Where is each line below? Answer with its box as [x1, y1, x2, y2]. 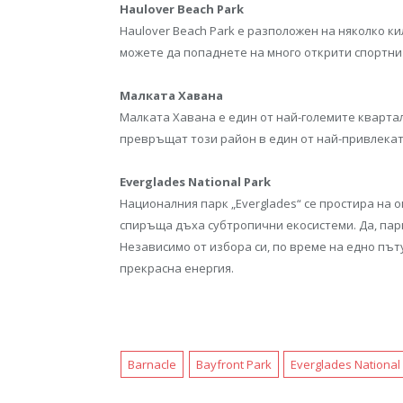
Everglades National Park [120, 173, 271, 190]
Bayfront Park [195, 356, 272, 373]
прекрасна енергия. [120, 259, 234, 276]
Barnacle [128, 356, 177, 373]
